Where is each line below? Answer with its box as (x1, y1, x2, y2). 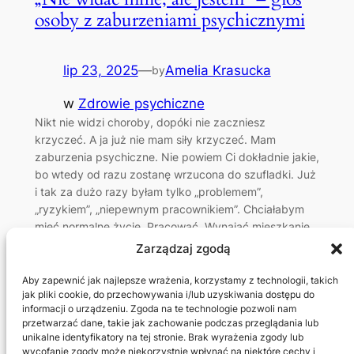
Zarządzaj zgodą (136, 241, 231, 256)
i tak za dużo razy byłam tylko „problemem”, (34, 185, 263, 199)
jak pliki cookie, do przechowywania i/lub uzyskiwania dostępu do (22, 288, 314, 300)
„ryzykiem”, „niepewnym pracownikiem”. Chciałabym (34, 202, 304, 217)
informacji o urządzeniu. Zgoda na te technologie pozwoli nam (22, 303, 296, 314)
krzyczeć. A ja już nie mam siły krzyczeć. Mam (34, 133, 276, 147)
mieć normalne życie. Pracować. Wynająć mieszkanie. (34, 220, 313, 234)
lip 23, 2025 (62, 62, 138, 78)
